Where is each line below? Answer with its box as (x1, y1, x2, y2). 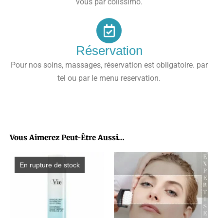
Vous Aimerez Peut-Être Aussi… (10, 132, 125, 142)
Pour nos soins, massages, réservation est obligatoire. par (10, 60, 208, 70)
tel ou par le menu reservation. (57, 73, 161, 83)
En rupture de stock (19, 161, 80, 169)
